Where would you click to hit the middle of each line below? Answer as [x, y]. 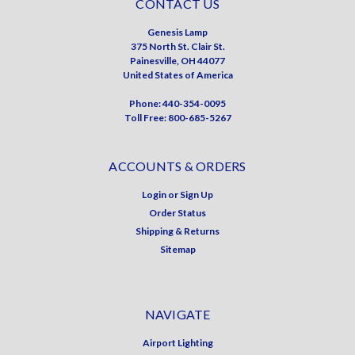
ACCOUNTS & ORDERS [177, 166]
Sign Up [197, 194]
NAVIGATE [177, 314]
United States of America [177, 74]
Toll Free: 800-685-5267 [177, 117]
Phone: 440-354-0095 [177, 103]
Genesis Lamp [177, 32]
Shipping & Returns [177, 231]
